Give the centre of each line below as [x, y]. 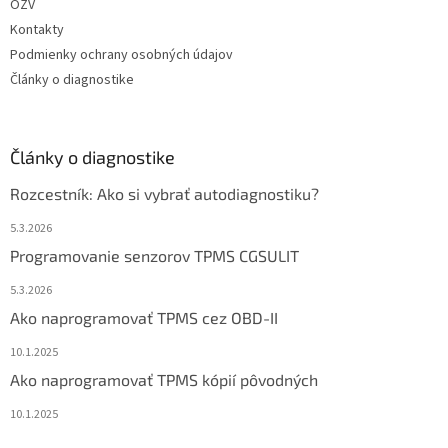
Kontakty [37, 30]
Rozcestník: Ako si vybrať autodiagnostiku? [164, 194]
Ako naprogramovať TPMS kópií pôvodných [164, 380]
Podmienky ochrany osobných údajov [121, 55]
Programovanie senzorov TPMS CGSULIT [154, 256]
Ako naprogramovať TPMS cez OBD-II [144, 318]
